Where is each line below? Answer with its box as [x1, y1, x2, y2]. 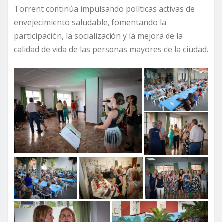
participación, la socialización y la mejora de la [14, 30, 183, 42]
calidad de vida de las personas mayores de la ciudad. [14, 44, 208, 55]
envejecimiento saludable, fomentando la [14, 17, 166, 28]
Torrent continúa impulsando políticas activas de [14, 3, 195, 15]
